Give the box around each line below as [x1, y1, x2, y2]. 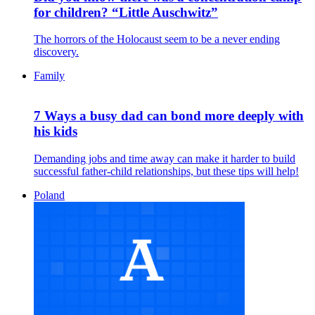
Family [34, 70, 65, 82]
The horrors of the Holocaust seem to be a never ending [34, 33, 280, 46]
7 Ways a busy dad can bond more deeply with [34, 108, 304, 123]
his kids [34, 124, 77, 139]
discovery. [34, 46, 79, 58]
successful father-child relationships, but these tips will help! [34, 165, 299, 177]
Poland [34, 188, 65, 201]
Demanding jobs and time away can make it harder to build [34, 152, 295, 165]
